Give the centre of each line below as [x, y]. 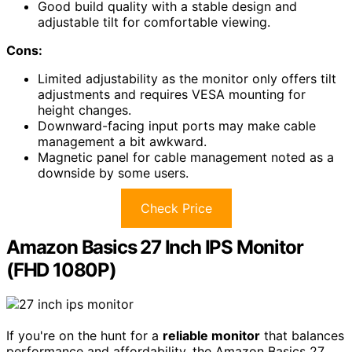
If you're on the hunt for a [84, 336]
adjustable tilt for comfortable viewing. [154, 22]
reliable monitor [211, 336]
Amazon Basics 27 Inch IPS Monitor [155, 247]
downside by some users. [113, 172]
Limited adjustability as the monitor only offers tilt [187, 78]
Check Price [176, 208]
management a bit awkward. [122, 141]
